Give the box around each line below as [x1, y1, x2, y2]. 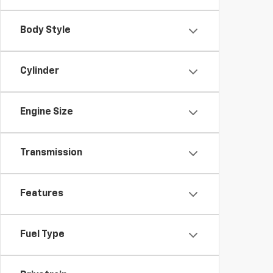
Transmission [20, 148, 82, 158]
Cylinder [20, 66, 59, 76]
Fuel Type [20, 230, 65, 239]
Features [20, 189, 63, 199]
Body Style [20, 26, 71, 35]
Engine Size [20, 107, 73, 117]
